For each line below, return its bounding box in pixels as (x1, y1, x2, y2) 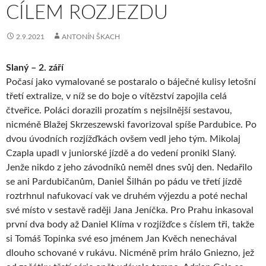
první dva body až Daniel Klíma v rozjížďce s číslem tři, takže (6, 219, 254, 229)
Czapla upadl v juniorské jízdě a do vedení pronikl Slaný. (6, 148, 236, 158)
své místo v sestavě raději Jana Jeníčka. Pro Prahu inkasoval (6, 205, 254, 215)
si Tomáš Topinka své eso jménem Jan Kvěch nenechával (6, 233, 237, 243)
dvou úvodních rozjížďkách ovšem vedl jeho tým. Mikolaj (6, 134, 240, 144)
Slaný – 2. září (6, 62, 64, 72)
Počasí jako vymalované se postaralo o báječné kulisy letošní (6, 77, 256, 87)
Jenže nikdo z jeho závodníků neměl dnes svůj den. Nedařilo (6, 162, 252, 172)
